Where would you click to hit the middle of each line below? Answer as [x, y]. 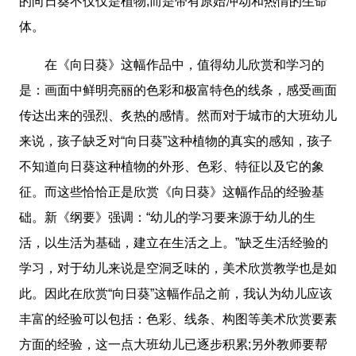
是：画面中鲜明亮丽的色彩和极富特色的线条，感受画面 [178, 91]
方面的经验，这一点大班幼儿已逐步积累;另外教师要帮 [173, 345]
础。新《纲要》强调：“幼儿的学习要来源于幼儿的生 [167, 218]
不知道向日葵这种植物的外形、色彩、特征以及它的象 [172, 167]
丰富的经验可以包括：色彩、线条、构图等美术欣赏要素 [178, 319]
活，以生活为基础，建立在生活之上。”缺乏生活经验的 [174, 243]
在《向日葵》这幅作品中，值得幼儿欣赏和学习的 [172, 65]
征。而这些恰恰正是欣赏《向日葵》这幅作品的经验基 [172, 192]
